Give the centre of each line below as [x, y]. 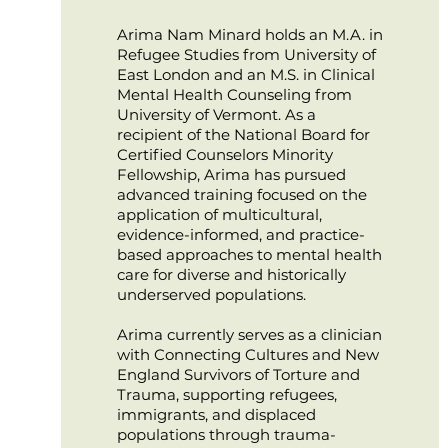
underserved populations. [211, 294]
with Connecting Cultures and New [247, 354]
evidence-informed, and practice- [240, 234]
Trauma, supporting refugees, [226, 394]
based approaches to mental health [249, 254]
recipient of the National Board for [243, 134]
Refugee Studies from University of [246, 54]
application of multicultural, [219, 214]
